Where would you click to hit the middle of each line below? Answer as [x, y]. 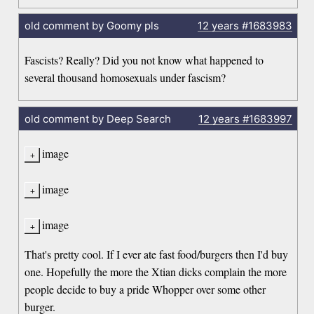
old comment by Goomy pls [91, 26]
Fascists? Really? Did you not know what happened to [144, 60]
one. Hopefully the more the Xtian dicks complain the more [156, 271]
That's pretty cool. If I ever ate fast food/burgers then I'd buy [157, 254]
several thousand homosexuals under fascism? [125, 78]
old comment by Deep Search [97, 118]
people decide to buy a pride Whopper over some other [145, 289]
